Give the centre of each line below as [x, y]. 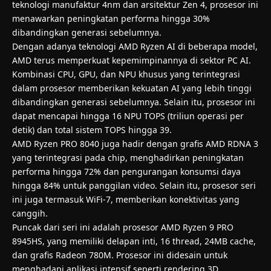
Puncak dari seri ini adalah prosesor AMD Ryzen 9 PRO [123, 227]
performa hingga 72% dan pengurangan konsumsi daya [126, 171]
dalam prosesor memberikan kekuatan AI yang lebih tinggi [132, 88]
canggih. [30, 213]
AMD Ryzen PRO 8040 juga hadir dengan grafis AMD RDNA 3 [135, 143]
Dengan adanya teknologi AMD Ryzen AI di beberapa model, [135, 46]
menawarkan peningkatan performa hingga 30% [111, 18]
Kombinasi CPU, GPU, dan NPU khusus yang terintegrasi [126, 74]
